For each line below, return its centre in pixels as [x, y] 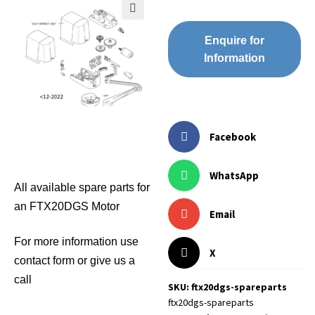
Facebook [232, 136]
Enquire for [235, 41]
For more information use [76, 241]
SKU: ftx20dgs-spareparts [228, 287]
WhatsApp [234, 175]
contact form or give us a [75, 260]
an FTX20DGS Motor [67, 206]
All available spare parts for [82, 187]
